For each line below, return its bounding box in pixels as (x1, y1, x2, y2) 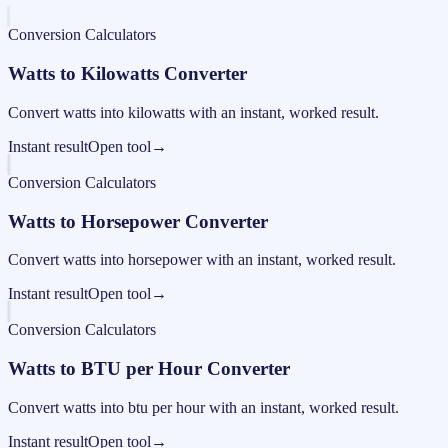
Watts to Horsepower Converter (8, 210, 268, 232)
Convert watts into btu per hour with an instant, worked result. (8, 398, 399, 416)
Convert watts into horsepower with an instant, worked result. (8, 251, 396, 269)
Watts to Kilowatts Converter (8, 63, 247, 85)
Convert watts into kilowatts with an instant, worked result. (8, 103, 379, 121)
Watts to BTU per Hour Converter (8, 358, 290, 380)
